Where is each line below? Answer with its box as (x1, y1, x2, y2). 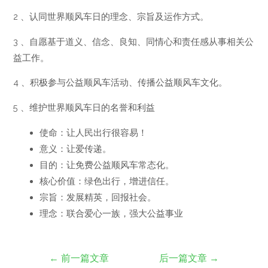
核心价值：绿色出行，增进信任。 (39, 175, 175, 186)
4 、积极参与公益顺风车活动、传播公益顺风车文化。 (13, 77, 228, 88)
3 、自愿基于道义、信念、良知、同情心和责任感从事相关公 (13, 36, 254, 47)
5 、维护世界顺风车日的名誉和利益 (13, 102, 156, 112)
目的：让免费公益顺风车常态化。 (39, 159, 175, 170)
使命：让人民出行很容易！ (39, 127, 148, 138)
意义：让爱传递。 (39, 143, 112, 154)
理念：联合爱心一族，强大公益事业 (39, 208, 184, 218)
